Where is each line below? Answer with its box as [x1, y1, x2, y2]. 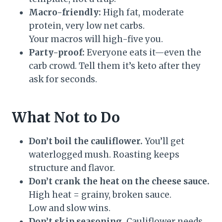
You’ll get [143, 136, 184, 147]
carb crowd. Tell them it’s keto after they [29, 60, 201, 72]
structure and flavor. [29, 163, 115, 174]
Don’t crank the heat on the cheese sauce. [29, 176, 210, 187]
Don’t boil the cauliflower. [29, 136, 143, 147]
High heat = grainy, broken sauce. [29, 189, 171, 201]
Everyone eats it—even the [85, 47, 201, 58]
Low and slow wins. [29, 203, 111, 214]
